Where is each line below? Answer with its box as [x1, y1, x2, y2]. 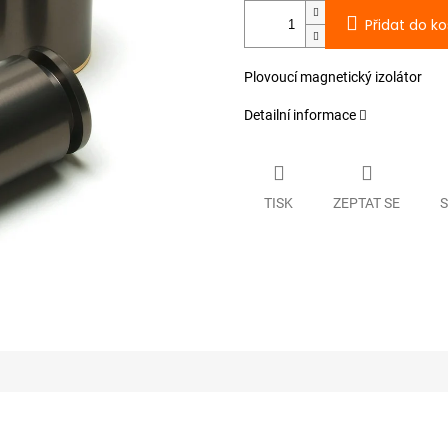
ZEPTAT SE [333, 194, 400, 211]
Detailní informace [244, 107, 356, 124]
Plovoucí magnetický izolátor [244, 69, 422, 86]
